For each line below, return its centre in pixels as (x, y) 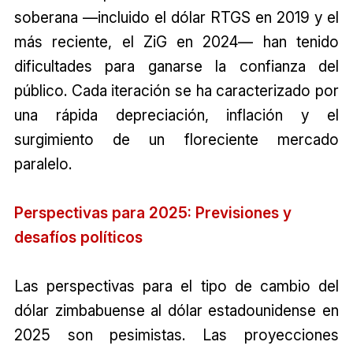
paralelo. (43, 164)
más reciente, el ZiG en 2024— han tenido (176, 42)
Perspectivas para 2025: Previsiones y (152, 213)
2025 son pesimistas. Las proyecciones (176, 335)
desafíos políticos (78, 238)
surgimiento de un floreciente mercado (176, 140)
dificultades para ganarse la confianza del (176, 67)
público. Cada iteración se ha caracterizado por (176, 91)
